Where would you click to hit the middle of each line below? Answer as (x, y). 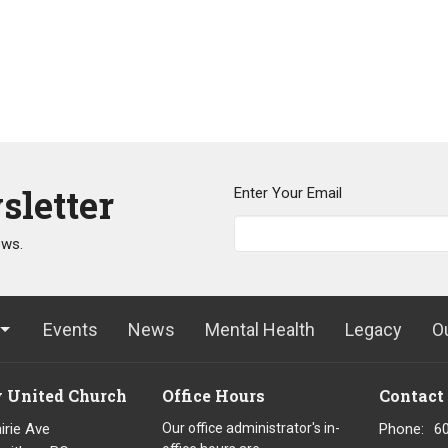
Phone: (401, 428)
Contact (411, 396)
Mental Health (260, 330)
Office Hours (213, 396)
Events (70, 330)
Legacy (373, 330)
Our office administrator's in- (250, 427)
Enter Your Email (288, 193)
